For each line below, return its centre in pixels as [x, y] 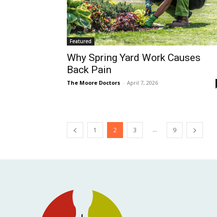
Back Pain [89, 70]
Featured [81, 41]
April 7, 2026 [142, 83]
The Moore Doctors [93, 83]
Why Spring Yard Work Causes [134, 58]
